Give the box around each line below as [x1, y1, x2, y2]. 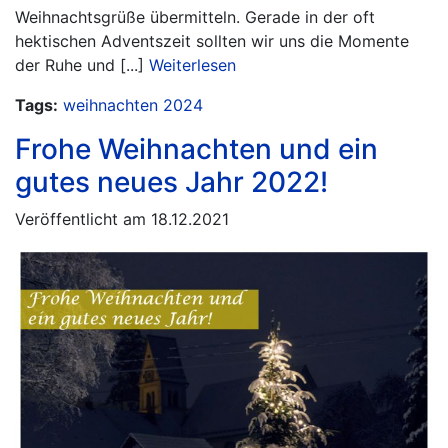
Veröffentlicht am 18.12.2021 [15, 209, 229, 229]
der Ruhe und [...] [15, 55, 149, 75]
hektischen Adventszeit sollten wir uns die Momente [15, 31, 409, 51]
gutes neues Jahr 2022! [15, 165, 328, 199]
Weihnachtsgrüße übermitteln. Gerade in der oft [15, 7, 375, 27]
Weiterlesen [149, 55, 236, 75]
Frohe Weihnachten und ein [15, 132, 378, 166]
